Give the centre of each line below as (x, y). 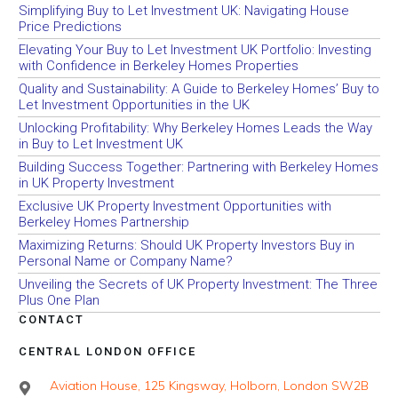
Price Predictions (70, 26)
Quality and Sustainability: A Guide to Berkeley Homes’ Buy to (199, 88)
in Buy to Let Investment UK (101, 143)
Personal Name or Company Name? (126, 261)
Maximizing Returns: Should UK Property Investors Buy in (187, 245)
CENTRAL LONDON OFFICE (107, 351)
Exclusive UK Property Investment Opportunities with (175, 206)
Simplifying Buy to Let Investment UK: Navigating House (184, 10)
